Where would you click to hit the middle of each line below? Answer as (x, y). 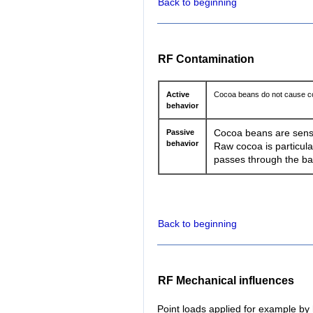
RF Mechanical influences (226, 280)
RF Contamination (206, 59)
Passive (181, 132)
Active (178, 94)
